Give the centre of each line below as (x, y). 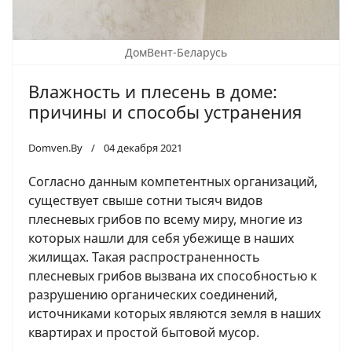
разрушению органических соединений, (153, 294)
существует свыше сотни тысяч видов (145, 200)
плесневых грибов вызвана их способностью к (172, 275)
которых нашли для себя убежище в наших (161, 238)
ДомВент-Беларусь (176, 52)
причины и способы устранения (165, 111)
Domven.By (55, 147)
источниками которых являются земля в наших (174, 313)
